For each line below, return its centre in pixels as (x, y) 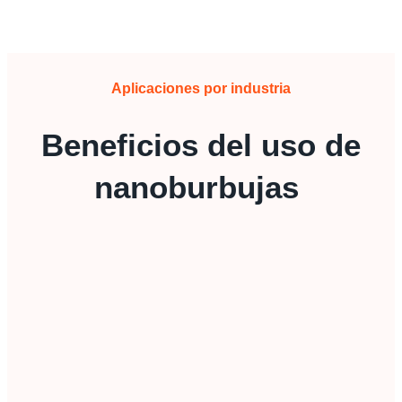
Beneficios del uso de (201, 145)
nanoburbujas (201, 188)
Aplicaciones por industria (201, 89)
